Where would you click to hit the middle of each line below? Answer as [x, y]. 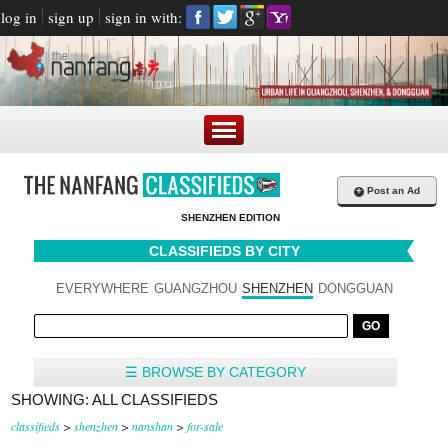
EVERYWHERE [102, 288]
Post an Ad [392, 190]
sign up [71, 17]
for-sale [205, 426]
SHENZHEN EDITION [230, 217]
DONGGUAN [355, 288]
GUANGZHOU [195, 288]
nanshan [153, 426]
